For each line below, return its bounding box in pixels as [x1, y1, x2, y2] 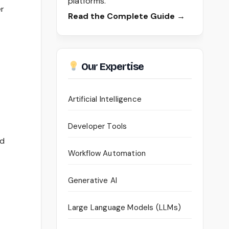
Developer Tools [67, 121, 127, 132]
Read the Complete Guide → [67, 11, 185, 22]
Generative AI [67, 175, 118, 186]
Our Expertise [79, 60, 144, 73]
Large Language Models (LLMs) [67, 202, 181, 213]
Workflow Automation [67, 148, 146, 159]
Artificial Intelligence [67, 94, 142, 105]
